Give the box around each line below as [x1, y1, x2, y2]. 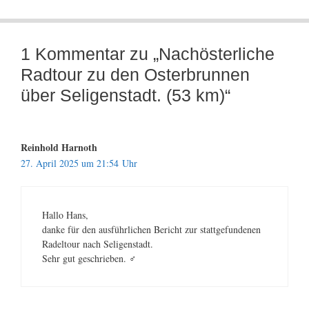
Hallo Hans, [42, 208, 88, 221]
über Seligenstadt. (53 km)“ [21, 85, 230, 105]
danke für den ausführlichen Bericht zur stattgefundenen [42, 222, 261, 236]
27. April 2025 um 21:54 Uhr [21, 156, 137, 170]
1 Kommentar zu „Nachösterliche [21, 43, 275, 63]
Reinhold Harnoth [21, 139, 97, 154]
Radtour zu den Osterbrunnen [21, 64, 250, 84]
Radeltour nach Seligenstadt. [42, 237, 153, 250]
